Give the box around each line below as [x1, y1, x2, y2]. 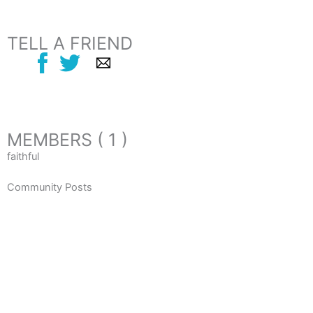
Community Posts [7, 180, 92, 194]
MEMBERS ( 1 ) [7, 129, 128, 150]
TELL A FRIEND [7, 33, 133, 54]
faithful [7, 150, 39, 163]
